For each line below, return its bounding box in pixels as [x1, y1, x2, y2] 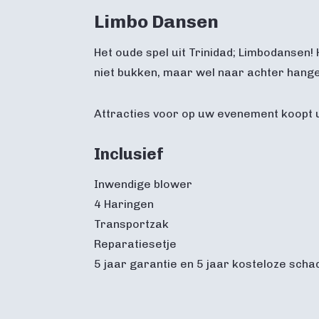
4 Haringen [94, 197, 154, 211]
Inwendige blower [94, 177, 192, 192]
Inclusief [94, 145, 164, 164]
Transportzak [94, 217, 169, 231]
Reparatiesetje [94, 237, 177, 251]
